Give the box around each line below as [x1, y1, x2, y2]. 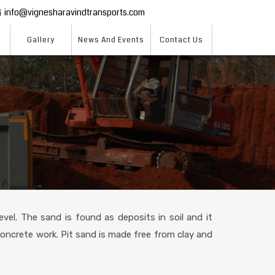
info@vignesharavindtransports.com [4, 6, 145, 18]
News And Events [78, 35, 144, 45]
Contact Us [160, 35, 203, 45]
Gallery [27, 35, 55, 45]
